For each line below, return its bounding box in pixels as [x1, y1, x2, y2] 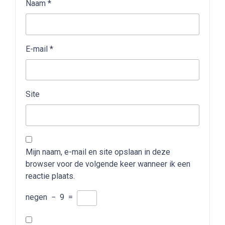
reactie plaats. [26, 171, 75, 181]
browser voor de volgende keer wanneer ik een [26, 159, 190, 169]
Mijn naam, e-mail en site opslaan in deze [26, 147, 170, 157]
